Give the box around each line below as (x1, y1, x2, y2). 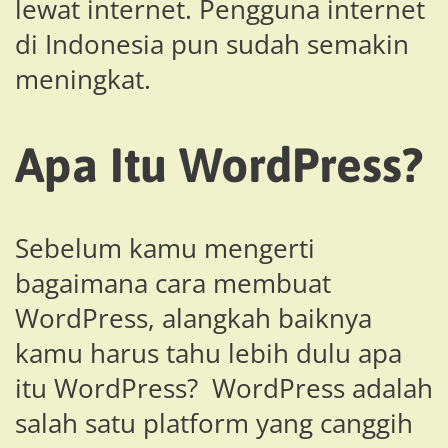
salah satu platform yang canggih (15, 406, 413, 442)
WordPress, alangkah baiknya (15, 301, 372, 337)
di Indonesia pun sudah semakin (15, 26, 409, 62)
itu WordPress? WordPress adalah (15, 371, 433, 407)
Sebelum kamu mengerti (15, 231, 315, 267)
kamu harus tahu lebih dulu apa (15, 336, 402, 372)
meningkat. (15, 61, 151, 97)
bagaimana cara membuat (15, 266, 331, 302)
